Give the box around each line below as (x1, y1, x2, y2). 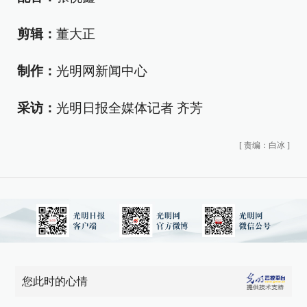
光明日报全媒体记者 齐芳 (56, 100, 203, 115)
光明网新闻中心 (56, 63, 147, 78)
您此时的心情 (22, 275, 88, 287)
